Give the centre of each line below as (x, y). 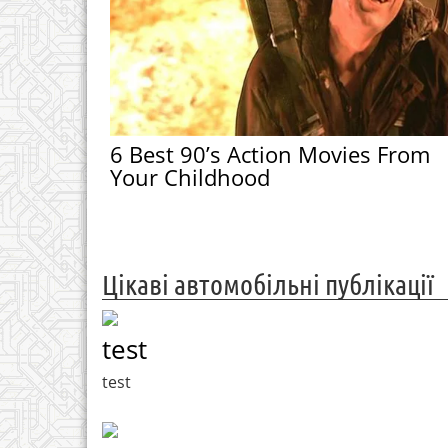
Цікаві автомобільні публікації (268, 283)
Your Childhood (189, 176)
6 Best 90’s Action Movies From (269, 153)
